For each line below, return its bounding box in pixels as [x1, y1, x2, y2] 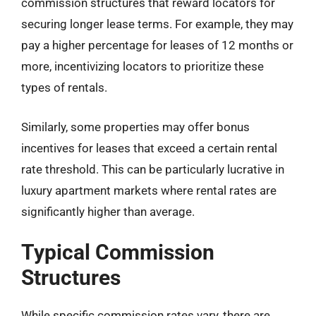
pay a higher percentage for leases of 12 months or [21, 38, 293, 52]
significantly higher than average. [21, 204, 195, 219]
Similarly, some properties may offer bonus [21, 119, 250, 134]
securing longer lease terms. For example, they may [21, 17, 293, 31]
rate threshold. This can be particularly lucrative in [21, 162, 284, 176]
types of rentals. [21, 80, 107, 95]
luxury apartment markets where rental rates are [21, 183, 276, 197]
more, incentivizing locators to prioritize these [21, 59, 264, 73]
